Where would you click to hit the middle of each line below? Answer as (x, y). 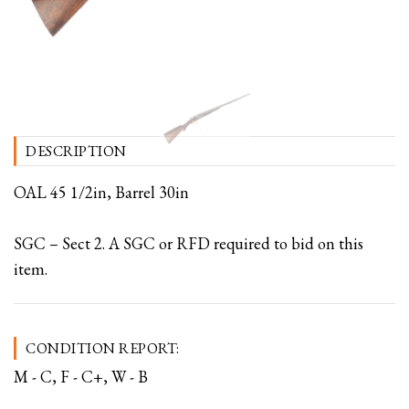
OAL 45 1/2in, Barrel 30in (101, 193)
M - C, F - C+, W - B (81, 377)
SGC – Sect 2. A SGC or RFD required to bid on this (189, 244)
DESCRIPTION (76, 152)
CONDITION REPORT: (103, 349)
